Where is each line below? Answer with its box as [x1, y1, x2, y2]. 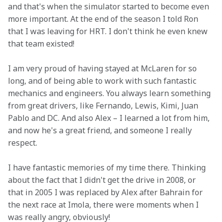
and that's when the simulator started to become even [8, 1, 211, 12]
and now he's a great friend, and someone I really [8, 125, 194, 136]
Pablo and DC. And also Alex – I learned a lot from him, [8, 112, 212, 123]
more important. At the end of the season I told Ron [8, 13, 200, 24]
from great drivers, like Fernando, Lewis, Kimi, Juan [8, 100, 200, 111]
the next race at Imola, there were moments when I [8, 199, 201, 210]
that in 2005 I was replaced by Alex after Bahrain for [8, 187, 205, 198]
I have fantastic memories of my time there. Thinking [8, 162, 208, 173]
